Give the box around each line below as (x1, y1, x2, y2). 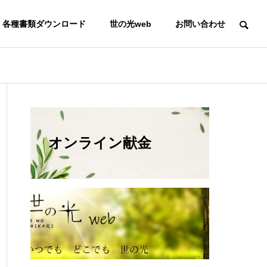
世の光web (110, 19, 151, 29)
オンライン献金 (48, 135, 151, 151)
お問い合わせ (175, 19, 225, 29)
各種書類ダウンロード (2, 19, 86, 29)
